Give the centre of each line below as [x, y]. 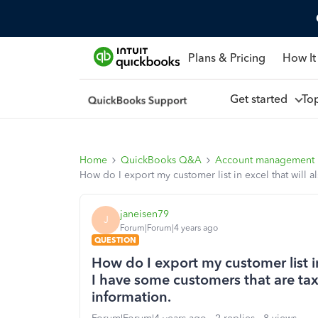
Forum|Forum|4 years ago [169, 227]
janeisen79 [144, 214]
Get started [261, 99]
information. [131, 297]
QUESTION [115, 240]
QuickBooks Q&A [161, 160]
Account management [265, 160]
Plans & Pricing [226, 57]
